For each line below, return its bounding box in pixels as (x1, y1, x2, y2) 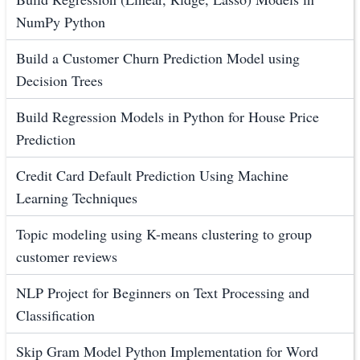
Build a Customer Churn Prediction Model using (16, 48, 300, 68)
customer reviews (16, 247, 117, 267)
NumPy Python (16, 12, 105, 32)
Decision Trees (16, 71, 103, 91)
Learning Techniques (16, 188, 137, 208)
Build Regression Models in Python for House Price (16, 107, 319, 127)
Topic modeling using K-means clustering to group (16, 224, 312, 244)
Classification (16, 305, 95, 325)
